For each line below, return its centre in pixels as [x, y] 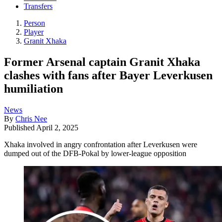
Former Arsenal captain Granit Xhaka [102, 62]
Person [34, 23]
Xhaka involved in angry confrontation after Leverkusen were [101, 144]
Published [20, 127]
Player [34, 32]
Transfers [38, 6]
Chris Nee [31, 118]
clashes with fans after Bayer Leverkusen [108, 75]
